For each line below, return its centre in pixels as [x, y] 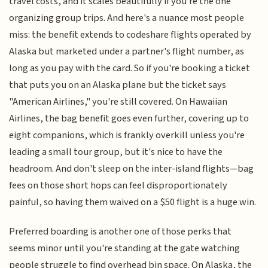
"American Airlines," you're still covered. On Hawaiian [118, 102]
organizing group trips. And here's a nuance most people [127, 18]
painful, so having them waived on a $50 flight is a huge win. [133, 202]
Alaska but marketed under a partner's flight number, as [127, 52]
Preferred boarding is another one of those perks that [121, 231]
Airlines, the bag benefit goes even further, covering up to [129, 119]
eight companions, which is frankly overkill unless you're [127, 135]
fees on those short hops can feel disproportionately [118, 186]
